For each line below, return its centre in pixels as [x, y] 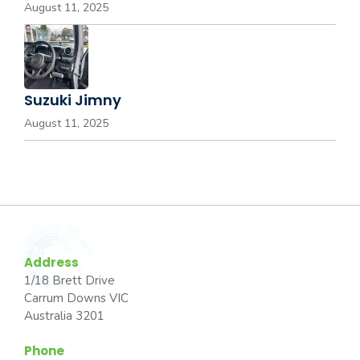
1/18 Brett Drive [70, 280]
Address [51, 262]
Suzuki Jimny [73, 100]
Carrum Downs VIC [76, 298]
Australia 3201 [64, 315]
